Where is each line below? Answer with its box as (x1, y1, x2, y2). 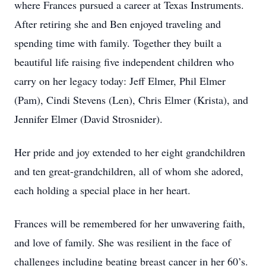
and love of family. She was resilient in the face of (14, 235, 231, 249)
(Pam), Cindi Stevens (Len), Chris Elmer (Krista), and (14, 93, 248, 107)
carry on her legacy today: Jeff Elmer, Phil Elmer (14, 74, 226, 88)
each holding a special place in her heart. (14, 183, 191, 197)
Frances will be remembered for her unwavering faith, (14, 216, 245, 230)
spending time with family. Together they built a (14, 36, 221, 50)
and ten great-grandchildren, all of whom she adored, (14, 164, 243, 178)
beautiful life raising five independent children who (14, 55, 234, 69)
